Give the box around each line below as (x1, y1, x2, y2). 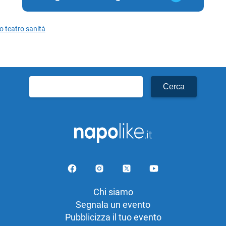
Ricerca (29, 76, 59, 87)
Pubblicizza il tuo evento (65, 211, 161, 222)
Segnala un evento (76, 199, 150, 210)
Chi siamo (93, 186, 133, 197)
